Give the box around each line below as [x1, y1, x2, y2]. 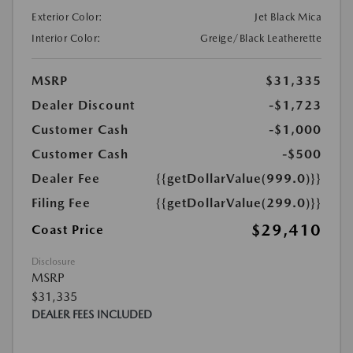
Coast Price [32, 222, 104, 237]
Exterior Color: [32, 11, 103, 23]
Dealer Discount [32, 98, 135, 113]
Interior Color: [32, 32, 102, 44]
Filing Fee [32, 195, 91, 210]
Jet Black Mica [255, 11, 321, 23]
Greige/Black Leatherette [200, 32, 321, 44]
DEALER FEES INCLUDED [32, 308, 152, 321]
